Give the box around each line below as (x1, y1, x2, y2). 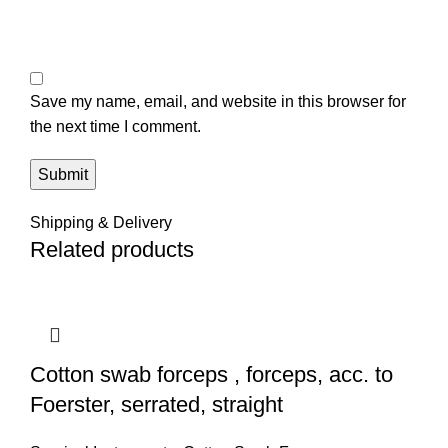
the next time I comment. (30, 118, 201, 136)
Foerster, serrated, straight (30, 392, 283, 418)
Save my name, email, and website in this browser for (30, 93, 406, 111)
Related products (30, 237, 194, 263)
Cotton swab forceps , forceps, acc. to (30, 362, 393, 388)
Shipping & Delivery (30, 214, 172, 232)
